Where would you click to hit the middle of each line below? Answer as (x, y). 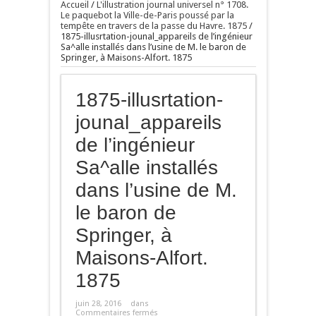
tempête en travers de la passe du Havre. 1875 (153, 25)
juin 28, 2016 (98, 303)
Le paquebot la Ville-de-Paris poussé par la (147, 15)
